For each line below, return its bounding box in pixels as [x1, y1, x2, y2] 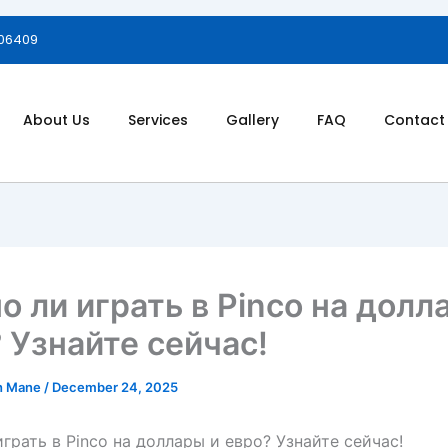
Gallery [225, 110, 279, 131]
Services [127, 110, 188, 131]
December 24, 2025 [52, 378, 178, 395]
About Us [22, 110, 90, 131]
